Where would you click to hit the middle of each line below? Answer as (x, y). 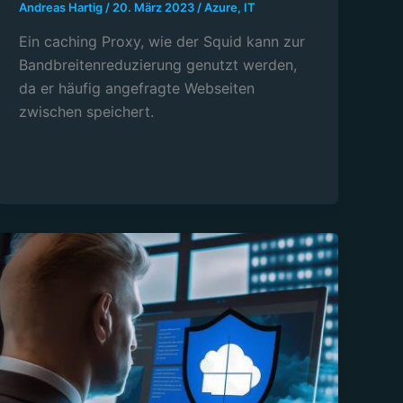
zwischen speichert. (87, 112)
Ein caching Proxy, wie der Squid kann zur (162, 42)
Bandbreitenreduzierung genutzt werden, (158, 65)
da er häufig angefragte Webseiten (137, 89)
